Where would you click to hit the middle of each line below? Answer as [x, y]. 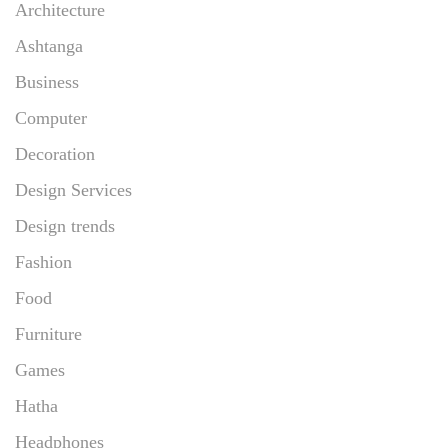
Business [47, 81]
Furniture [48, 333]
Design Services [73, 189]
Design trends [65, 225]
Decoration [55, 153]
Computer [51, 117]
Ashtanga [49, 45]
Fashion [43, 261]
